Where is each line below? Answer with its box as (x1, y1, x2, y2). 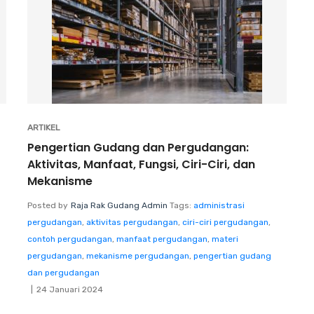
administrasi (193, 200, 245, 210)
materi (212, 233, 238, 244)
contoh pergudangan (27, 233, 112, 244)
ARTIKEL (27, 122, 60, 132)
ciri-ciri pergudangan (182, 217, 268, 227)
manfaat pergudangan (116, 233, 207, 244)
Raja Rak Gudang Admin (71, 200, 168, 210)
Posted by (27, 200, 68, 210)
